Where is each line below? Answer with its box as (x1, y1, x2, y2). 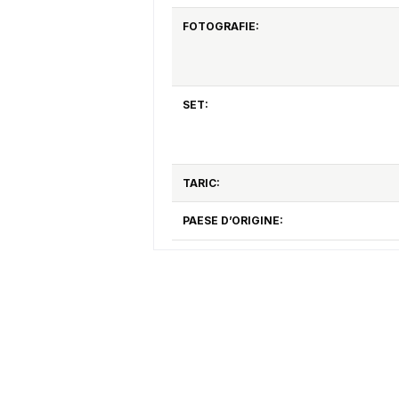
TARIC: (182, 175, 220, 190)
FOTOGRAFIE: (182, 19, 259, 33)
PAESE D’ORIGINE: (182, 213, 283, 227)
